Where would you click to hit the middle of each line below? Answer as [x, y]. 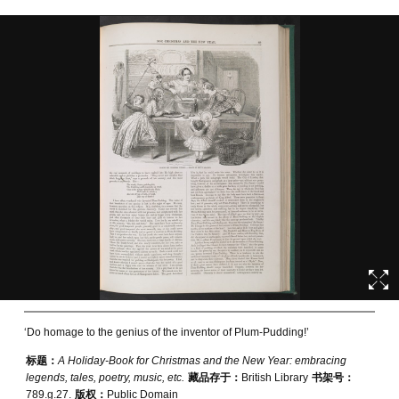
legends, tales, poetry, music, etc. [105, 378]
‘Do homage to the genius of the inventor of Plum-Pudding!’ [166, 332]
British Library [274, 378]
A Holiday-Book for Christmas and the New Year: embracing [202, 361]
